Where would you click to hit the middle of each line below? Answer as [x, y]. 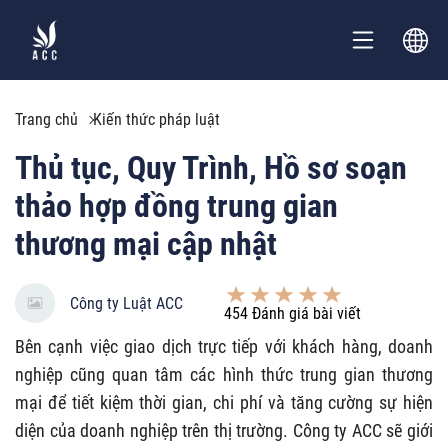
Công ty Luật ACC [126, 303]
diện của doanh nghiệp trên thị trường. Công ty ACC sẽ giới [224, 430]
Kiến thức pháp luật [156, 119]
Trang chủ [46, 119]
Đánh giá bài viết [304, 313]
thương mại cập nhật [146, 244]
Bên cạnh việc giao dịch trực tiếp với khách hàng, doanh [224, 346]
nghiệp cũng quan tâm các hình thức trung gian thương [224, 374]
